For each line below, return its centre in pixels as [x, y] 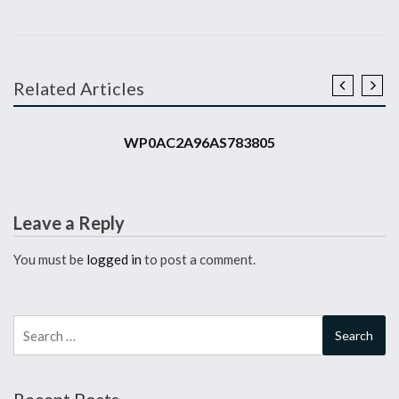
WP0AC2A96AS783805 [199, 142]
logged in [114, 259]
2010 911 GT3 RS [66, 113]
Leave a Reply [69, 222]
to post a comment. [199, 259]
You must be [50, 259]
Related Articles [79, 88]
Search [33, 324]
